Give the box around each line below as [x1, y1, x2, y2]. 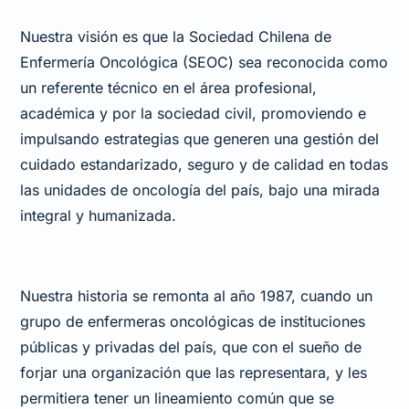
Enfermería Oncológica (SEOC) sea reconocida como [20, 52, 389, 71]
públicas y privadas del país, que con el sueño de [20, 337, 362, 356]
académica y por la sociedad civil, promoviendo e [20, 103, 367, 122]
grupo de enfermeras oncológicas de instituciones [20, 311, 366, 330]
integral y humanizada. [20, 205, 177, 225]
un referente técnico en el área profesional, [20, 78, 318, 97]
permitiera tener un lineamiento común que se [20, 388, 335, 407]
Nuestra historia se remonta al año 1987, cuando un [20, 286, 373, 305]
